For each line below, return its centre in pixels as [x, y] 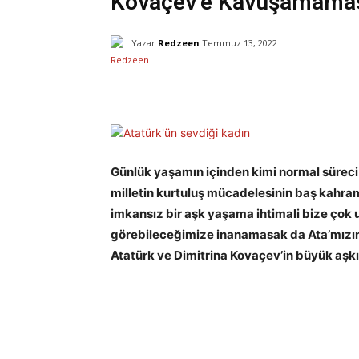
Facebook [272, 84]
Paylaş [166, 85]
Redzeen [179, 42]
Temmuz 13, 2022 [240, 43]
